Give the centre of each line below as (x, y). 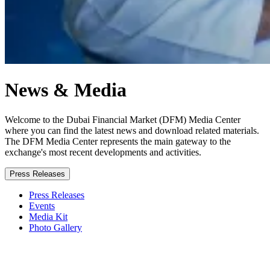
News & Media (66, 90)
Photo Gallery (55, 227)
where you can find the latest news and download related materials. (132, 130)
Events (42, 206)
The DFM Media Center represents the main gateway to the (118, 141)
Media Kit (48, 216)
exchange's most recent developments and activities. (103, 152)
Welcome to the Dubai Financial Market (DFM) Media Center (123, 119)
